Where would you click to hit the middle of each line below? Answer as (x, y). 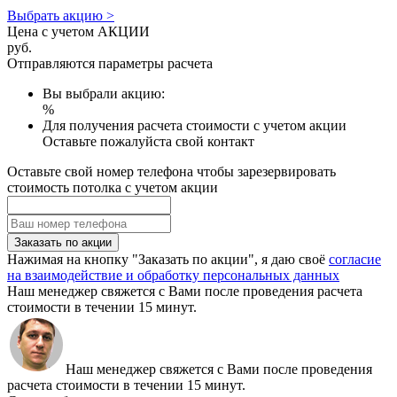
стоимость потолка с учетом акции (113, 188)
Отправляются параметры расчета (110, 64)
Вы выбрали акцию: (104, 94)
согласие (355, 260)
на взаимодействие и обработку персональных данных (173, 276)
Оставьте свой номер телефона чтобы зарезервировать (171, 172)
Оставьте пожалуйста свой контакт (148, 142)
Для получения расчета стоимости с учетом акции (195, 126)
